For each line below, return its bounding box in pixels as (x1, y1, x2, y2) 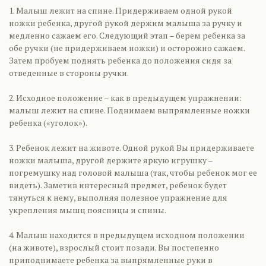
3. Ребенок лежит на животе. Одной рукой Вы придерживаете (9, 142, 254, 153)
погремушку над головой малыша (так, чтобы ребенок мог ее (9, 167, 257, 178)
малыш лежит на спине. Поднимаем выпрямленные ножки (9, 104, 250, 116)
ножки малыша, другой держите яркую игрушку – (9, 154, 213, 166)
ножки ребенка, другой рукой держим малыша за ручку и (9, 17, 242, 28)
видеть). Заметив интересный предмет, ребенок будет (9, 179, 227, 191)
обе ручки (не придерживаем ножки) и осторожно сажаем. (9, 42, 245, 53)
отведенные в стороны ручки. (9, 67, 129, 78)
